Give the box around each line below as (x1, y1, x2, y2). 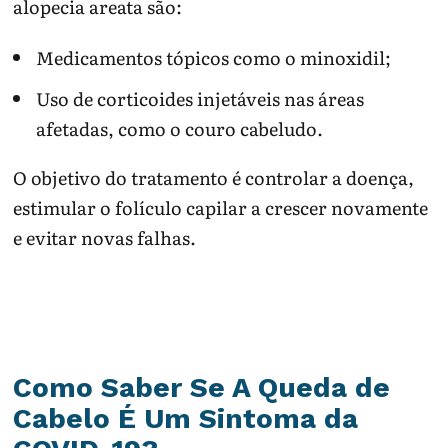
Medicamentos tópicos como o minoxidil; (35, 43, 391, 71)
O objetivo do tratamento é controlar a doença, (13, 163, 415, 191)
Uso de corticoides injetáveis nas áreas (35, 84, 364, 112)
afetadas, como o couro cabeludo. (35, 114, 323, 142)
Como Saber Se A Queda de (13, 371, 391, 405)
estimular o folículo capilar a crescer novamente (13, 193, 429, 221)
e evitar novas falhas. (13, 223, 197, 251)
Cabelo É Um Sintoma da (13, 402, 359, 436)
